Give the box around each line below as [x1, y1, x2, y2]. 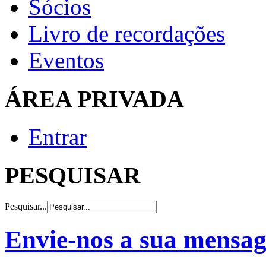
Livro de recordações [28, 20, 225, 46]
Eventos [28, 47, 104, 73]
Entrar [28, 124, 87, 150]
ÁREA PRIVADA [5, 85, 184, 112]
